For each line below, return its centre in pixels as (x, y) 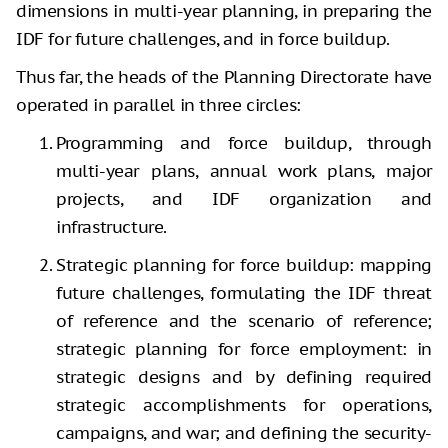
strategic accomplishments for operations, (244, 404)
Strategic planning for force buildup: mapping (244, 264)
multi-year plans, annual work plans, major (244, 170)
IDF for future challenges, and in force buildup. (203, 38)
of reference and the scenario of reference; (244, 320)
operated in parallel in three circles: (158, 104)
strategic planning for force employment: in (244, 348)
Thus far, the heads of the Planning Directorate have (224, 76)
